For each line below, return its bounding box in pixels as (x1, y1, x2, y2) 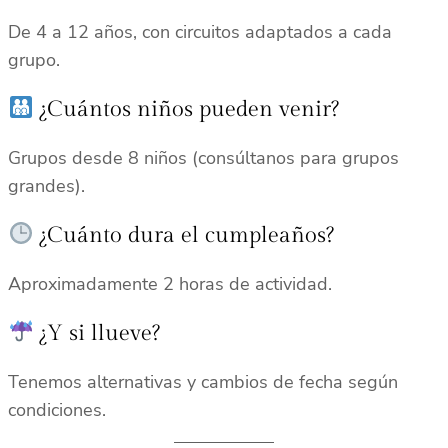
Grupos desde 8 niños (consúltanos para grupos (8, 145, 399, 170)
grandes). (8, 173, 85, 198)
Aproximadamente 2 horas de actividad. (8, 271, 332, 296)
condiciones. (8, 397, 106, 422)
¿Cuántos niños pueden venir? (33, 95, 340, 122)
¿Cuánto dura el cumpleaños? (33, 221, 335, 248)
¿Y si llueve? (33, 319, 161, 346)
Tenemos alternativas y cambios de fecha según (8, 369, 398, 394)
